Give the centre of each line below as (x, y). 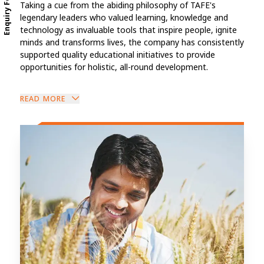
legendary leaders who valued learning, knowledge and (124, 18)
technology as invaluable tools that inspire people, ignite (128, 30)
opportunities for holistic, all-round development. (114, 67)
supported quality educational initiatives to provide (117, 55)
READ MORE (43, 98)
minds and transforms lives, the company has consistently (132, 42)
